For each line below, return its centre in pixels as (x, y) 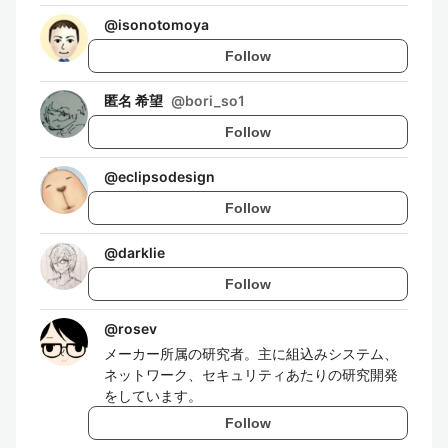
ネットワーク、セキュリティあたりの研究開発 (251, 374)
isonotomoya (163, 24)
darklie (141, 252)
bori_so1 (215, 100)
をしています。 (153, 395)
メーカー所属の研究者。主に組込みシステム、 (251, 353)
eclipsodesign (166, 176)
